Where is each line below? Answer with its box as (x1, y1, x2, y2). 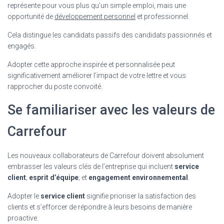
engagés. (7, 41, 36, 50)
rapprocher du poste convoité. (7, 82, 102, 90)
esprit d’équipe (29, 173, 78, 181)
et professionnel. (135, 12, 189, 20)
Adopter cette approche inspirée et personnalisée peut (7, 60, 175, 68)
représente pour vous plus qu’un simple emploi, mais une (7, 1, 186, 9)
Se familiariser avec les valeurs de (7, 101, 215, 118)
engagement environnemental (88, 173, 188, 181)
